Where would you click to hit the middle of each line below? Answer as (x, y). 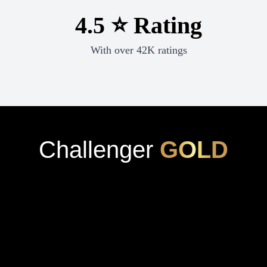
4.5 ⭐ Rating (139, 26)
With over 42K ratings (139, 50)
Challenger (96, 150)
